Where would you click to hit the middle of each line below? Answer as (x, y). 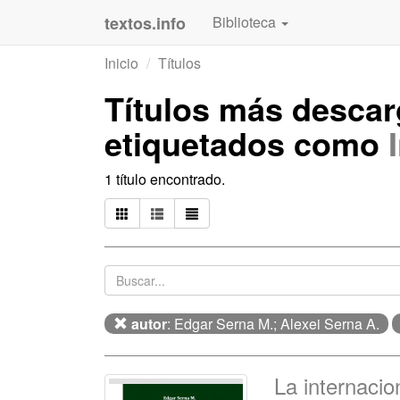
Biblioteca (246, 22)
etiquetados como (246, 143)
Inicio (121, 63)
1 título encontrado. (165, 179)
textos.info (145, 23)
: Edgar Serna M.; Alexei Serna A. (273, 324)
